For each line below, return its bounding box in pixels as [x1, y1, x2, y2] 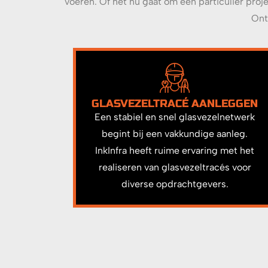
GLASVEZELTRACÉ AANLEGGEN [92, 97, 258, 111]
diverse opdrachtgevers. [121, 178, 229, 190]
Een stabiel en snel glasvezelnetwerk [95, 111, 255, 123]
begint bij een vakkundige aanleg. [102, 128, 248, 140]
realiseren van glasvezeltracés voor [98, 162, 251, 173]
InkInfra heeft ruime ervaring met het [95, 145, 254, 157]
